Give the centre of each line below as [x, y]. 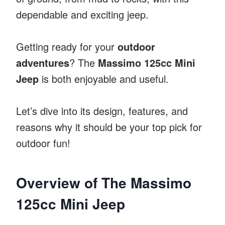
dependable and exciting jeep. [82, 14]
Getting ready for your [67, 46]
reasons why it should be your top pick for [109, 127]
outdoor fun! [43, 143]
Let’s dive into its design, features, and [102, 110]
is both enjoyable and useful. [104, 78]
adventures [43, 62]
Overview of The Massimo [104, 182]
